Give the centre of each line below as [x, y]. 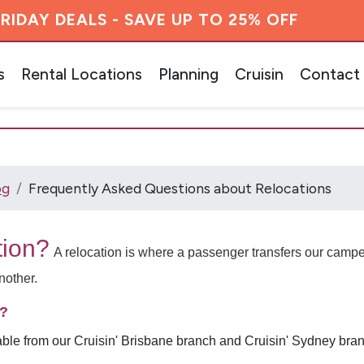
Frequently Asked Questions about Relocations [180, 188]
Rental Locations [81, 74]
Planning [188, 74]
